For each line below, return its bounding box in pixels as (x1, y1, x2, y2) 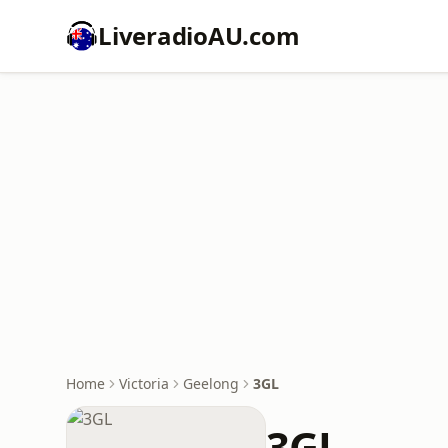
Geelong (183, 374, 239, 393)
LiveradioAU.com (98, 19, 300, 52)
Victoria (119, 374, 169, 393)
